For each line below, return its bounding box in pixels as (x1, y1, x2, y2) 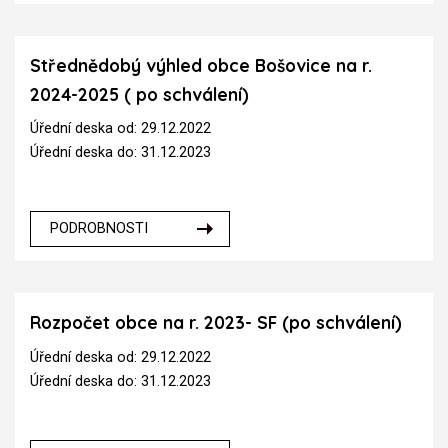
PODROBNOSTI (50, 220, 149, 238)
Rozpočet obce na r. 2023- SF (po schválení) (30, 312, 402, 334)
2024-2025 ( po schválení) (30, 83, 249, 105)
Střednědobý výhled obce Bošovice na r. (30, 54, 372, 76)
